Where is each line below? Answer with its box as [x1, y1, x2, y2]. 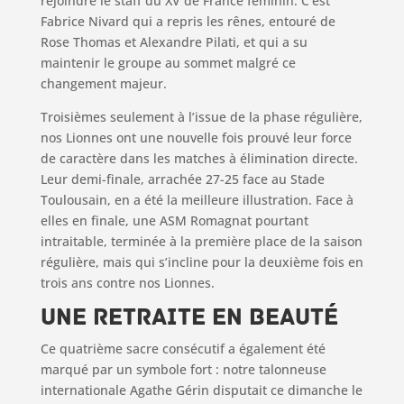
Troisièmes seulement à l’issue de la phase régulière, [40, 108, 363, 125]
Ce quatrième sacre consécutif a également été [40, 340, 326, 357]
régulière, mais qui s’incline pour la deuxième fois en [40, 253, 363, 271]
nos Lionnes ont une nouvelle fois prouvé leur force [40, 129, 352, 146]
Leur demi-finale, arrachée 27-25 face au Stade [40, 170, 325, 188]
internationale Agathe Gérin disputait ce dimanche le [40, 381, 363, 399]
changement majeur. [40, 75, 167, 92]
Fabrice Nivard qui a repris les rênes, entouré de [40, 13, 335, 30]
